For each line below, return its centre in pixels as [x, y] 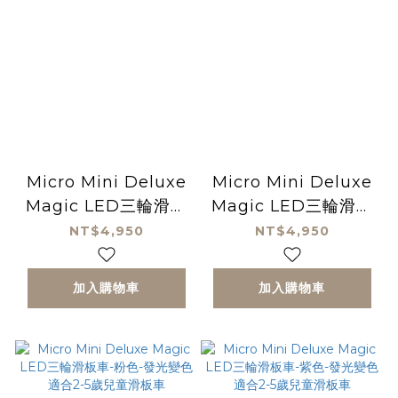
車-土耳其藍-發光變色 [292, 230]
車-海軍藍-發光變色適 [106, 230]
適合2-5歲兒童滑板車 [292, 254]
